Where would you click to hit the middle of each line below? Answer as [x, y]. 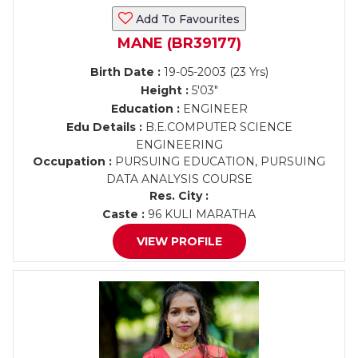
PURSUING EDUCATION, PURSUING [219, 161]
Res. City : [179, 196]
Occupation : [72, 161]
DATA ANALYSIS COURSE [179, 179]
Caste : [123, 214]
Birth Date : [125, 72]
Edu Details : [104, 127]
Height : [164, 90]
